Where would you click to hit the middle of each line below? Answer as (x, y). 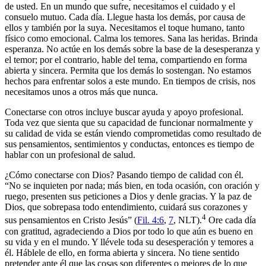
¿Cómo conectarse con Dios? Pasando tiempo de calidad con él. (124, 175)
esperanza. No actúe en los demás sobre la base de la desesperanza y (132, 49)
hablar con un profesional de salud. (70, 155)
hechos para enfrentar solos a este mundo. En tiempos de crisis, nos (130, 81)
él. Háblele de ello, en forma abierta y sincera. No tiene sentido (122, 252)
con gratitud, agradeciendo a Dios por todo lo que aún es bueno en (129, 231)
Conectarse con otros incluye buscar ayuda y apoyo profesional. (124, 112)
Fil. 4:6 (151, 220)
